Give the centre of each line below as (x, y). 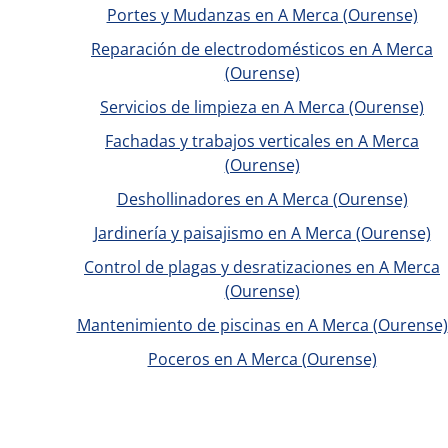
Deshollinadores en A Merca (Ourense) (262, 199)
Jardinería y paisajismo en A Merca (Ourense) (262, 233)
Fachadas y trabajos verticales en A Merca (262, 141)
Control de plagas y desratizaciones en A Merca (262, 267)
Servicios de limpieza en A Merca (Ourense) (262, 107)
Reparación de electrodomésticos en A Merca (262, 49)
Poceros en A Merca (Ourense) (262, 359)
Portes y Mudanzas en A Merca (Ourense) (262, 15)
